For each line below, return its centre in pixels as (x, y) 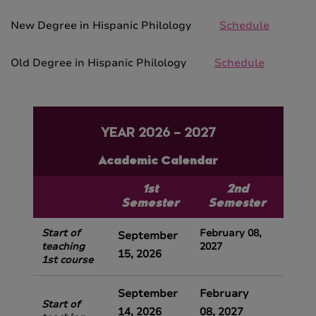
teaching (63, 247)
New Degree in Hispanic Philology (115, 25)
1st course (67, 260)
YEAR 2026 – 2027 (158, 134)
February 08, (230, 233)
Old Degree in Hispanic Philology (113, 63)
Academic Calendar (158, 162)
